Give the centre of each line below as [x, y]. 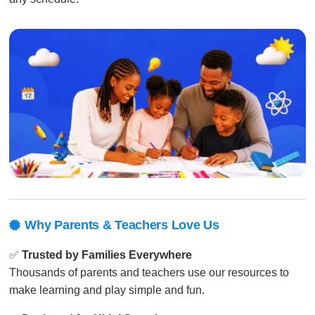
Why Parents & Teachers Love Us [122, 225]
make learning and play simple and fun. [107, 290]
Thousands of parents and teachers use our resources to [149, 273]
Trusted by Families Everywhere [107, 255]
